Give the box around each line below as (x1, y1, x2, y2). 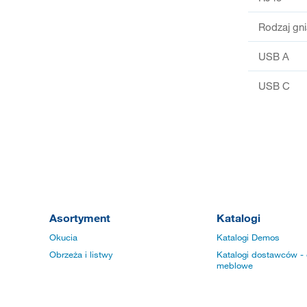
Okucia (49, 232, 77, 243)
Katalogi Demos (217, 232, 280, 243)
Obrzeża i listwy (49, 249, 113, 260)
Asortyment (49, 211, 110, 225)
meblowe (217, 260, 253, 271)
